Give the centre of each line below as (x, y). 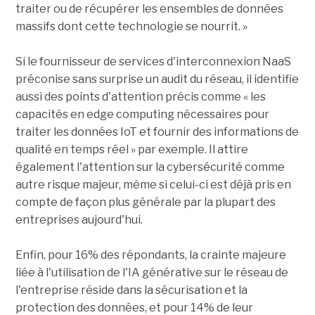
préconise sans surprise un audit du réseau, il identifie (157, 79)
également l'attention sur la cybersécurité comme (150, 167)
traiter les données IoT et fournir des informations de (157, 131)
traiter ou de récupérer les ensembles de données (149, 8)
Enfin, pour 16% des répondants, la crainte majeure (150, 255)
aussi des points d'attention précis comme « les (140, 96)
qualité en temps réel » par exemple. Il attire (131, 149)
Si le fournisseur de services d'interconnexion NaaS (153, 61)
